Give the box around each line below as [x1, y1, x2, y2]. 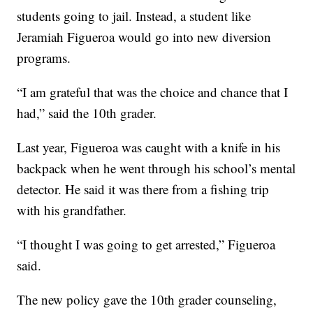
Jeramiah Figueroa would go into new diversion [17, 28, 272, 46]
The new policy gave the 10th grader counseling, [17, 291, 277, 309]
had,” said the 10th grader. [17, 104, 157, 122]
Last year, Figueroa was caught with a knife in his [17, 138, 281, 156]
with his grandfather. [17, 201, 127, 219]
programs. [17, 49, 71, 67]
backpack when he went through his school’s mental [17, 159, 296, 177]
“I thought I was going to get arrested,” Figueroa [17, 235, 276, 254]
